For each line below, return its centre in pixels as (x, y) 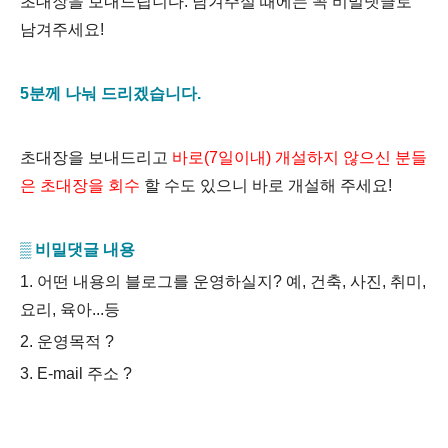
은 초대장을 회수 (80, 185)
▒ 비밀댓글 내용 (77, 249)
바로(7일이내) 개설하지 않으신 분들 (299, 157)
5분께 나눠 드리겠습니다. (110, 93)
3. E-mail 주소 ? (76, 373)
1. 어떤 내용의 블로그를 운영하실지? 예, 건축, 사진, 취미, (223, 281)
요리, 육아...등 (70, 309)
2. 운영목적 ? (67, 341)
